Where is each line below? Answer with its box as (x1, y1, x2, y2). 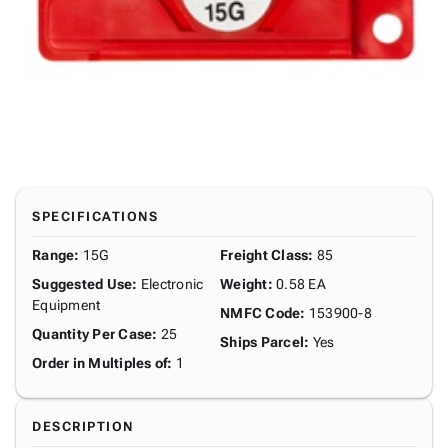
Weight (220, 276, 268, 292)
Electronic (140, 276, 204, 292)
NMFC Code (220, 305, 301, 321)
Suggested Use (32, 276, 133, 292)
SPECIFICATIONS (32, 209, 158, 224)
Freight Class (220, 247, 309, 263)
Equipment (32, 297, 101, 313)
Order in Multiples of (32, 355, 168, 371)
